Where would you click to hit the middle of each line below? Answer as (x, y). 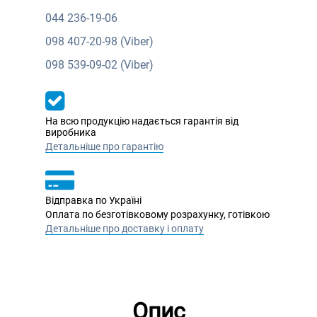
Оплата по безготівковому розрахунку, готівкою (157, 214)
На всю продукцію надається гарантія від (142, 121)
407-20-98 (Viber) (109, 41)
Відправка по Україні (93, 200)
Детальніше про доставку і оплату (125, 229)
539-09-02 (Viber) (109, 65)
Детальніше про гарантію (104, 146)
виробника (71, 132)
